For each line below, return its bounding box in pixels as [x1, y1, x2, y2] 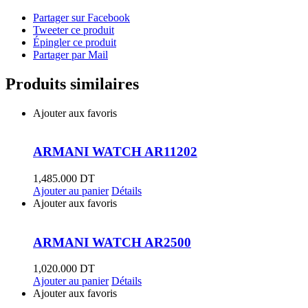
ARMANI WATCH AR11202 [33, 144, 197, 159]
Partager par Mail [33, 48, 108, 60]
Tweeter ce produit [33, 23, 114, 36]
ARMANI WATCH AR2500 [33, 234, 191, 250]
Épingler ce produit [33, 36, 116, 48]
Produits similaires [5, 74, 139, 93]
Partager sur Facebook [33, 11, 130, 23]
